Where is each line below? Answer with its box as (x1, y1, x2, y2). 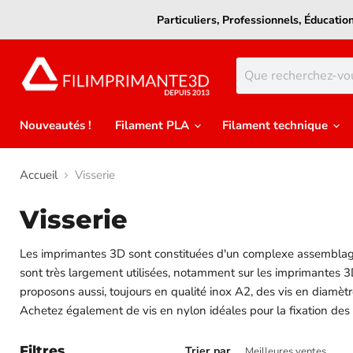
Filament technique (222, 117, 331, 134)
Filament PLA (115, 117, 192, 134)
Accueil (20, 167, 58, 184)
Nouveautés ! (20, 117, 91, 134)
